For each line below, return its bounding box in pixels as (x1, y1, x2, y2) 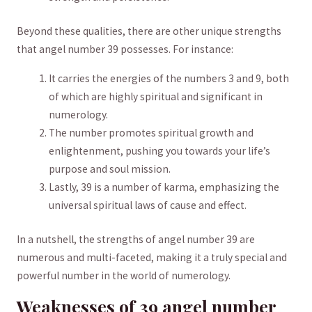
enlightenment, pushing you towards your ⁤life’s (49, 143, 271, 157)
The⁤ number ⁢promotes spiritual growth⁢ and (49, 125, 254, 139)
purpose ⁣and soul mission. (49, 162, 171, 175)
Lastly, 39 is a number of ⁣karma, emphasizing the (49, 180, 280, 194)
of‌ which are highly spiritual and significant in (49, 89, 263, 103)
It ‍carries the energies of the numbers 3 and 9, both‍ (49, 71, 290, 85)
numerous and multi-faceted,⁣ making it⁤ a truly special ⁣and (16, 250, 287, 264)
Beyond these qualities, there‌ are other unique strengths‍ (16, 24, 281, 38)
